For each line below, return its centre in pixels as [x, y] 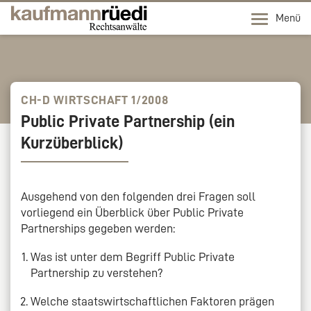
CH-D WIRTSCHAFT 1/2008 [95, 100]
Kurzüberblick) [72, 143]
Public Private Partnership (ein [128, 121]
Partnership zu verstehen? [97, 272]
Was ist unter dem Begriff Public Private [133, 257]
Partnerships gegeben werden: [98, 228]
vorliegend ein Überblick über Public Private [132, 212]
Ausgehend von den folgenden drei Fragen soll [138, 196]
